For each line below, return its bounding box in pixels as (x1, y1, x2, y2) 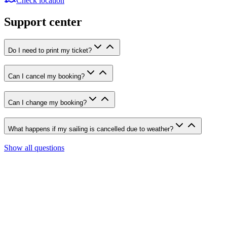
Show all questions (4, 143, 64, 153)
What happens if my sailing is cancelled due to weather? (8, 125, 173, 133)
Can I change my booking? (8, 98, 87, 106)
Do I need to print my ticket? (8, 46, 92, 54)
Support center (4, 15, 82, 28)
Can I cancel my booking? (8, 72, 85, 81)
